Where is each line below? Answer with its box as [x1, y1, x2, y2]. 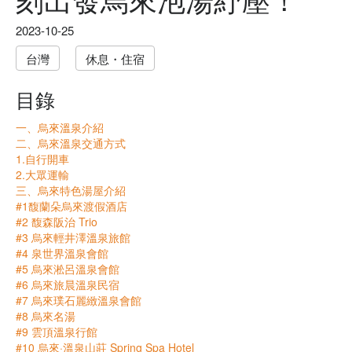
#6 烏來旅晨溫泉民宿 [16, 277, 119, 293]
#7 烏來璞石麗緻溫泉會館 [16, 292, 141, 309]
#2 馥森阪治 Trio [16, 214, 97, 230]
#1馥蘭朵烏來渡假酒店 [16, 198, 127, 214]
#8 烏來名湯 [16, 308, 75, 324]
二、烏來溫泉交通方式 [16, 135, 126, 152]
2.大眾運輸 [16, 167, 69, 183]
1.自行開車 [16, 151, 69, 167]
